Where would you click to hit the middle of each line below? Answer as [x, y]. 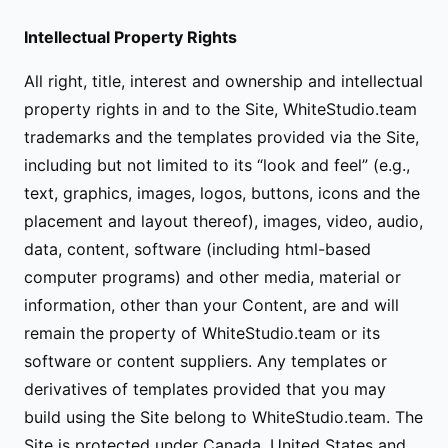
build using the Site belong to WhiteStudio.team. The [223, 417]
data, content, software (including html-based [197, 249]
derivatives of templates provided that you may [205, 389]
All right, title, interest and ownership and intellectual [223, 81]
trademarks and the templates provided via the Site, [221, 137]
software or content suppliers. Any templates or [205, 361]
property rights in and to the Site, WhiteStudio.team [220, 109]
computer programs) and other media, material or [212, 277]
